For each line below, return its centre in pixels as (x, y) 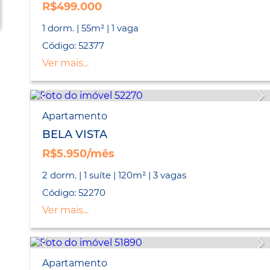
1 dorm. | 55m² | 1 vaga (90, 28)
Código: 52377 (73, 46)
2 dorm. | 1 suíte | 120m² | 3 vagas (114, 175)
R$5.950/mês (78, 154)
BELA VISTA (75, 135)
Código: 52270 (74, 193)
